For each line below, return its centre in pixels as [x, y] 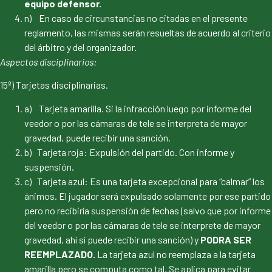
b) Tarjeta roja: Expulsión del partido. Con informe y [129, 152]
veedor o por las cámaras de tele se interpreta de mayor [136, 123]
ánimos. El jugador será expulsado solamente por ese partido [148, 195]
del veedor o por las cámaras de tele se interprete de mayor [142, 225]
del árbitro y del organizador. [80, 47]
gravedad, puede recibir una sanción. [97, 137]
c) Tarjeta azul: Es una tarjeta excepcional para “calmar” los [144, 181]
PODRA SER [226, 239]
